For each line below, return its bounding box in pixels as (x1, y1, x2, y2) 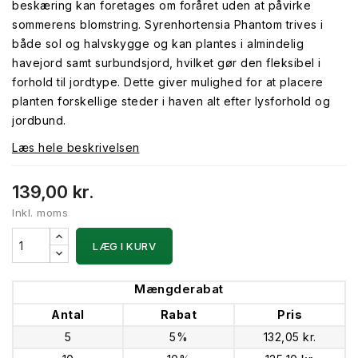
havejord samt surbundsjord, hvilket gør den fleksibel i (12, 56, 321, 70)
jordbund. (12, 113, 66, 127)
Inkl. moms (12, 206, 68, 219)
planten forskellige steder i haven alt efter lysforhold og (12, 94, 330, 108)
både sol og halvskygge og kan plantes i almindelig (12, 37, 304, 50)
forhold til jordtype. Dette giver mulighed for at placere (12, 75, 324, 89)
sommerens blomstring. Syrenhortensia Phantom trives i (12, 18, 324, 31)
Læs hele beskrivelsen (12, 141, 140, 154)
